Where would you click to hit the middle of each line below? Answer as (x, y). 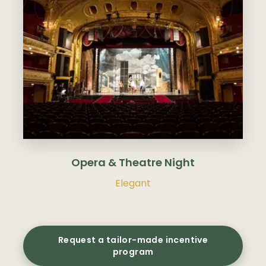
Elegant (133, 183)
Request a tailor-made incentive (133, 240)
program (133, 252)
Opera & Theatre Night (133, 162)
